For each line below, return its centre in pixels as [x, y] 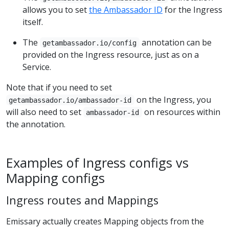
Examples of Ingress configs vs [97, 162]
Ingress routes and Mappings [82, 200]
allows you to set [56, 9]
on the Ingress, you [173, 99]
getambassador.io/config [90, 43]
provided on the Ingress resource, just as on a [111, 54]
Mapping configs [55, 178]
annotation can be [175, 42]
